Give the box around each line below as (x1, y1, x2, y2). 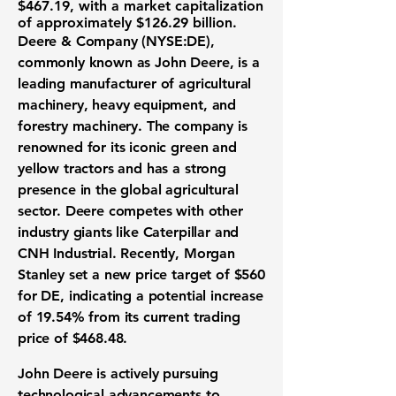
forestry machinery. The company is (18, 118, 247, 134)
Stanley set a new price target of (18, 266, 234, 283)
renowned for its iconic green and (18, 139, 237, 156)
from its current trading (84, 308, 240, 325)
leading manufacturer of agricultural (18, 75, 252, 92)
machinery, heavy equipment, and (18, 96, 237, 113)
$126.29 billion (136, 14, 232, 31)
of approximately (18, 14, 136, 31)
